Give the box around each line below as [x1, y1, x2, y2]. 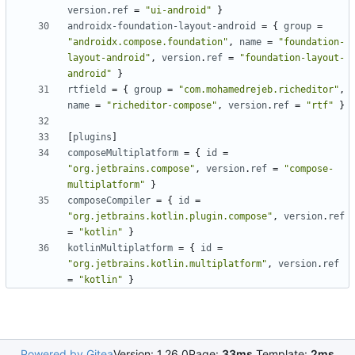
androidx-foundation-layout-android [67, 21, 256, 32]
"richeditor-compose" [106, 100, 217, 112]
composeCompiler [67, 195, 151, 207]
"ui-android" [145, 5, 212, 17]
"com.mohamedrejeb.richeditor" [178, 84, 339, 96]
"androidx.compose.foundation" [67, 36, 228, 48]
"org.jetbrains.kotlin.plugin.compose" [67, 211, 273, 223]
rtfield [67, 84, 106, 96]
